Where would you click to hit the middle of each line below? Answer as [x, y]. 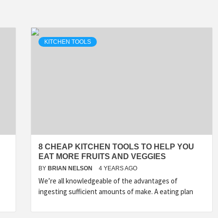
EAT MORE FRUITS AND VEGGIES [102, 156]
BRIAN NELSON [71, 168]
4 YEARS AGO [118, 168]
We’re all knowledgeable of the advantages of [108, 181]
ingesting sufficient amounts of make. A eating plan [116, 191]
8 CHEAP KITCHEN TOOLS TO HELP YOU [116, 147]
